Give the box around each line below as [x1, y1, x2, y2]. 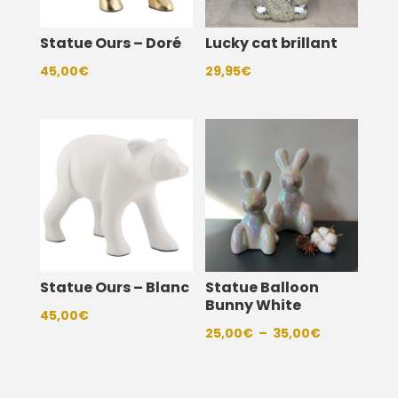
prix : [320, 369, 353, 387]
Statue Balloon [205, 276, 320, 298]
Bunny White [205, 294, 302, 315]
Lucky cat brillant [205, 32, 338, 53]
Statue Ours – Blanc [39, 276, 189, 298]
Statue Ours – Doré [39, 32, 181, 53]
